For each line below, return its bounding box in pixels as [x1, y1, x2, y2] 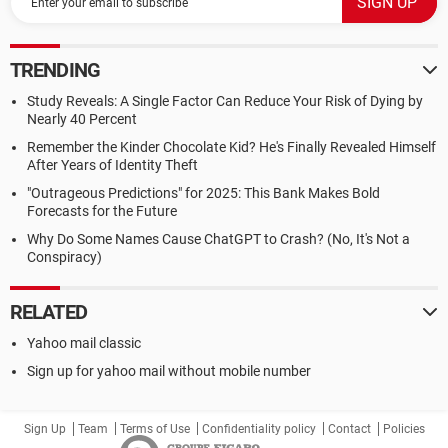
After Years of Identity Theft [27, 157, 198, 173]
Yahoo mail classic [27, 335, 141, 351]
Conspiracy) [27, 249, 102, 265]
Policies [382, 422, 425, 436]
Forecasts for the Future [27, 203, 177, 219]
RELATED [10, 300, 87, 324]
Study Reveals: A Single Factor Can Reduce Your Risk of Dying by [27, 93, 423, 109]
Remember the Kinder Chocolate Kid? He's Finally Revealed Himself [27, 139, 436, 155]
